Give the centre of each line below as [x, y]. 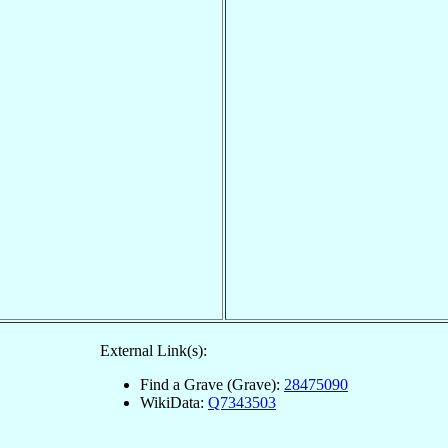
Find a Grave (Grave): [212, 384]
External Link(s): [153, 350]
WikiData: [174, 402]
